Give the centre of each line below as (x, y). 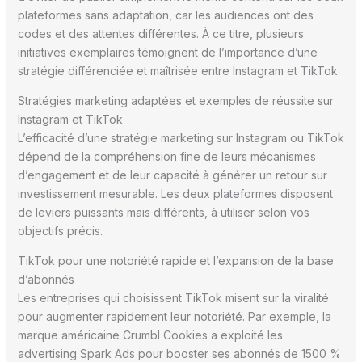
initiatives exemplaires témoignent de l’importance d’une (167, 52)
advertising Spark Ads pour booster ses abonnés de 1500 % (179, 353)
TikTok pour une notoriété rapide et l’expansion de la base (175, 260)
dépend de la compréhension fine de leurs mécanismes (166, 156)
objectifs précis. (60, 230)
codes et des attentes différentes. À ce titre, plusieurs (160, 33)
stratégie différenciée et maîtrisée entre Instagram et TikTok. (179, 70)
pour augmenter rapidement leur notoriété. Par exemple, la (174, 316)
